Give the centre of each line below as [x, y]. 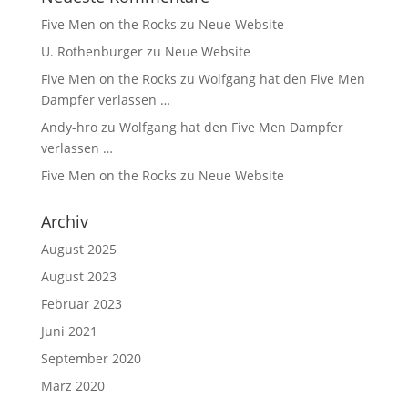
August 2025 [78, 249]
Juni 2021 [69, 331]
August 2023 [78, 276]
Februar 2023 [81, 303]
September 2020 [91, 358]
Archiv [64, 221]
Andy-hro [69, 127]
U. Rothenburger [92, 51]
